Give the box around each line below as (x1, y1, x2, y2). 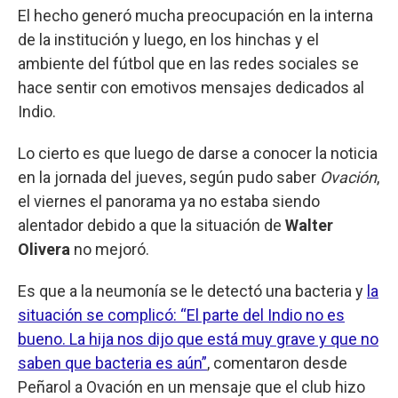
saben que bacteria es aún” (18, 353, 207, 372)
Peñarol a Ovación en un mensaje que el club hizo (18, 377, 365, 396)
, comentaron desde (207, 353, 347, 372)
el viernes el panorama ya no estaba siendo (18, 191, 320, 211)
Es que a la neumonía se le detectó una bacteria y (18, 281, 367, 300)
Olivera (18, 239, 70, 259)
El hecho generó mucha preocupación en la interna (18, 5, 373, 25)
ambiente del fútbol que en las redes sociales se (18, 53, 359, 73)
